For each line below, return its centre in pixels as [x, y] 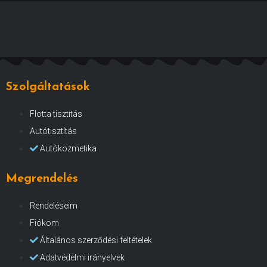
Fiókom [44, 223]
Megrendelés [42, 178]
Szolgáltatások [48, 87]
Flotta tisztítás [56, 114]
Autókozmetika [68, 148]
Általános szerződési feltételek [96, 240]
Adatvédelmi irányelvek [82, 257]
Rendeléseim [54, 205]
